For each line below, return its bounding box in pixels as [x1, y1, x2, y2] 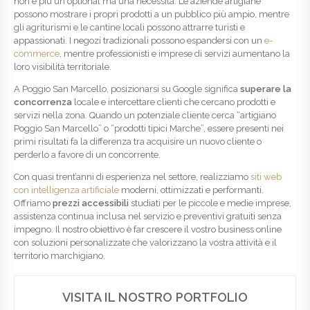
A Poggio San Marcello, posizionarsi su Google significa [14, 83, 240, 94]
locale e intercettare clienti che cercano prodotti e [72, 96, 275, 107]
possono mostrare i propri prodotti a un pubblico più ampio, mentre [14, 8, 289, 19]
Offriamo [14, 197, 53, 208]
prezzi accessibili [53, 197, 129, 208]
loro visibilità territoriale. [14, 61, 111, 72]
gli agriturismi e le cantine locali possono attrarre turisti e [14, 21, 245, 33]
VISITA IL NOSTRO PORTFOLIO [62, 290, 248, 305]
